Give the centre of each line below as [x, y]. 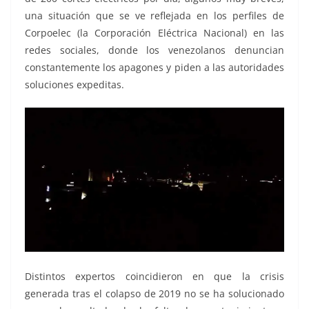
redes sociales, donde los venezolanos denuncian [154, 50]
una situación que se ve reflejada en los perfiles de [154, 16]
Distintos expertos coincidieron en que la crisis [154, 276]
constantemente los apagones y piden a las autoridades [154, 68]
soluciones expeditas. [74, 85]
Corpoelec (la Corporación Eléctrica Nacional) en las [154, 33]
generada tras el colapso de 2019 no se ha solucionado [154, 293]
